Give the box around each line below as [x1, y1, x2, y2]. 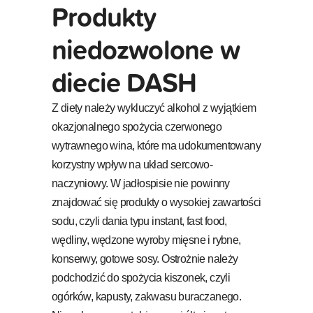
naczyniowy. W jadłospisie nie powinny [52, 177, 230, 189]
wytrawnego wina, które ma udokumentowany [52, 139, 261, 152]
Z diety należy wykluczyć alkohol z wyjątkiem [52, 101, 256, 114]
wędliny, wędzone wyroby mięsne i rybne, [52, 233, 241, 246]
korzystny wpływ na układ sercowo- [52, 158, 213, 170]
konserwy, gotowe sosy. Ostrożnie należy [52, 252, 238, 265]
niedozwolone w [52, 29, 240, 69]
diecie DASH [52, 61, 197, 102]
